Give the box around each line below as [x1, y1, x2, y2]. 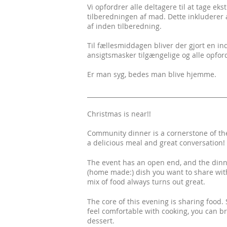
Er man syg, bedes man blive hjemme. [87, 69, 216, 79]
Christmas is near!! [87, 108, 153, 119]
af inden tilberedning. [87, 21, 162, 31]
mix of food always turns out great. [87, 176, 205, 186]
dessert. [87, 215, 115, 225]
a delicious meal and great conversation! [87, 137, 225, 147]
